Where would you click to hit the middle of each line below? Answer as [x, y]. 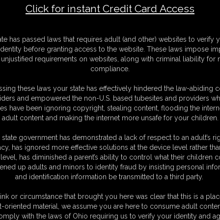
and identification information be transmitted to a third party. [110, 177]
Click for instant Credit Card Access [110, 9]
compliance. [110, 69]
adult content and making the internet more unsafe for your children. [110, 118]
